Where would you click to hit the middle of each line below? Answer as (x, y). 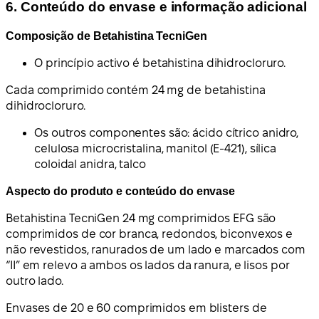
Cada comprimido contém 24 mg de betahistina (136, 90)
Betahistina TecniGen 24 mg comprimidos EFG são (141, 219)
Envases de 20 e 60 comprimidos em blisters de (136, 308)
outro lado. (35, 281)
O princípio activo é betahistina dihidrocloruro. (160, 63)
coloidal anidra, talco (90, 164)
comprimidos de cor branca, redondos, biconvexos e (150, 234)
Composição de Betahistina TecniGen (106, 36)
